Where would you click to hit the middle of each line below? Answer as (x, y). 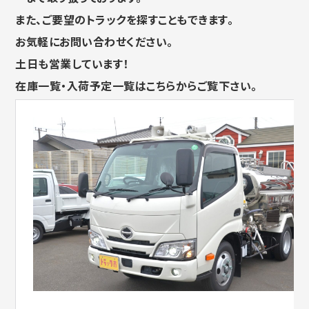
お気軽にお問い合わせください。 (94, 42)
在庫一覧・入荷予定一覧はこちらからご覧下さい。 (136, 86)
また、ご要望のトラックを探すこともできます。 (124, 20)
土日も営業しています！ (72, 64)
